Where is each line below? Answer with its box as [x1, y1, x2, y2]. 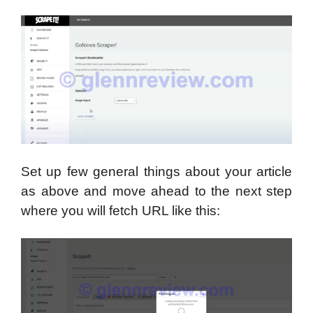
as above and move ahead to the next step [21, 183, 292, 198]
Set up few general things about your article [21, 163, 292, 179]
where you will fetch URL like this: [21, 203, 220, 218]
